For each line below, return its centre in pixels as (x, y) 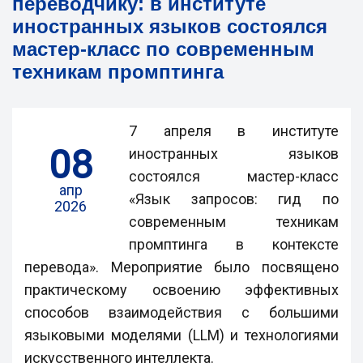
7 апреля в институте (234, 131)
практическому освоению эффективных (181, 290)
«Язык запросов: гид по (234, 199)
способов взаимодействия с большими (181, 312)
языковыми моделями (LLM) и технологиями (181, 335)
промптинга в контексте (234, 244)
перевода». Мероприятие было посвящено (181, 267)
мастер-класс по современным (163, 49)
